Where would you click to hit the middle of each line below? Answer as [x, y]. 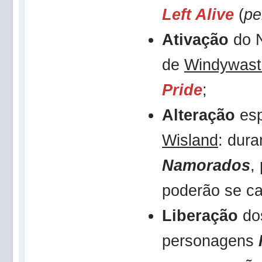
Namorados [206, 165]
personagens [210, 241]
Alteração [199, 115]
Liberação [200, 216]
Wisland [190, 140]
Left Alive [198, 14]
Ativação [195, 39]
